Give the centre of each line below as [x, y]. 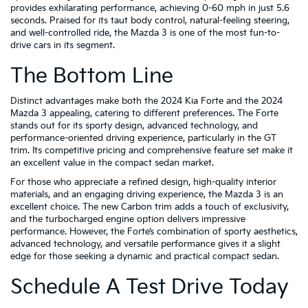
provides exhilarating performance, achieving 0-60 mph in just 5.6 [150, 8]
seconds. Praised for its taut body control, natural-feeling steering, [150, 21]
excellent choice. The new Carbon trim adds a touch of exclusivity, [150, 207]
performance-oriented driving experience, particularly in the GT [143, 138]
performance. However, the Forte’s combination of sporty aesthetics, [154, 232]
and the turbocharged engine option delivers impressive [128, 219]
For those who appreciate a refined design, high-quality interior [143, 182]
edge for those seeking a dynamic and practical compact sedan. [145, 256]
